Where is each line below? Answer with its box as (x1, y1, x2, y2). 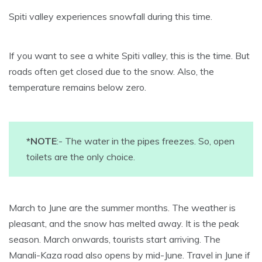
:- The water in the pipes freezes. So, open (57, 135, 235, 147)
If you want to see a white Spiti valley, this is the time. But (9, 50, 250, 62)
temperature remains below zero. (9, 81, 146, 94)
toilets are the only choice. (26, 151, 135, 163)
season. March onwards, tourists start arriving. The (9, 233, 220, 246)
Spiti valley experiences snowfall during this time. (9, 11, 212, 23)
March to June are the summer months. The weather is (9, 202, 236, 214)
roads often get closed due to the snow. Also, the (9, 65, 214, 78)
